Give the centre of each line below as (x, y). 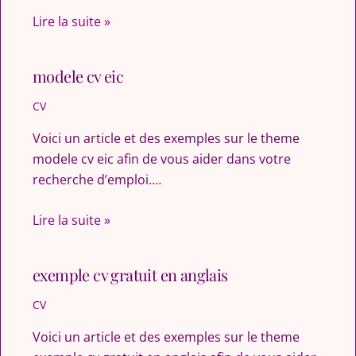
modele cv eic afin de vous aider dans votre (162, 159)
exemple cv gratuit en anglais (130, 275)
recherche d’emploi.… (97, 179)
